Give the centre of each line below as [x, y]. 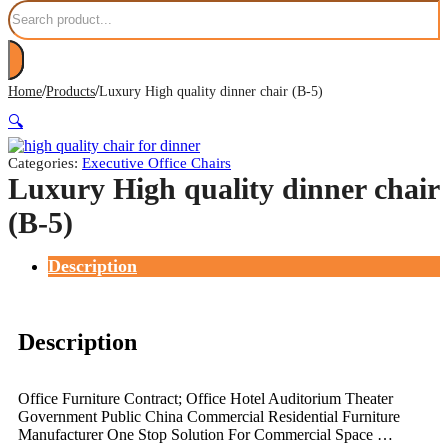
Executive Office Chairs [156, 162]
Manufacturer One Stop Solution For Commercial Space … [205, 434]
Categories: [45, 162]
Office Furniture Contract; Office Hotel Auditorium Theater [205, 398]
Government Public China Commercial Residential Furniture [209, 416]
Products [70, 91]
